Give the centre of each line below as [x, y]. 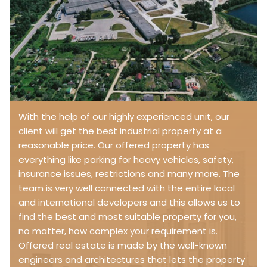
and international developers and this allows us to [129, 203]
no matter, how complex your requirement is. [118, 231]
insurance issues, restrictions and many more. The [129, 174]
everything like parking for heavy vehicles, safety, [126, 160]
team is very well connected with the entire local [127, 188]
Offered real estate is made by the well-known [123, 246]
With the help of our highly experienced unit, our [124, 117]
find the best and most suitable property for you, [128, 217]
